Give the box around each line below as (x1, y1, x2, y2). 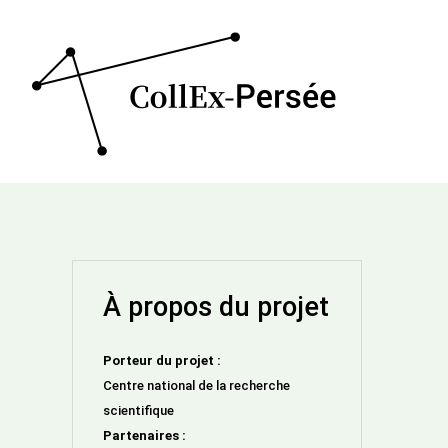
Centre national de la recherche (103, 378, 290, 393)
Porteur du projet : (103, 353, 221, 368)
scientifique (103, 403, 174, 418)
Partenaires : (103, 428, 186, 443)
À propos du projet (103, 291, 329, 323)
